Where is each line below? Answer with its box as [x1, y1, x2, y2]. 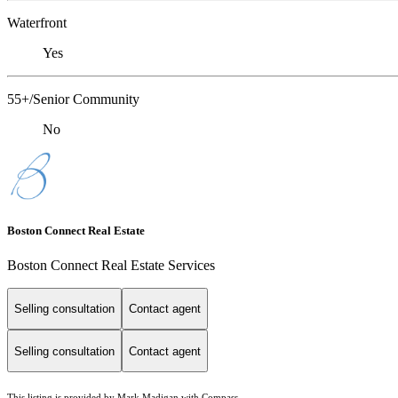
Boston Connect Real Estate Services [7, 257, 215, 273]
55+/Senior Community [7, 92, 139, 107]
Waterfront [7, 15, 67, 31]
